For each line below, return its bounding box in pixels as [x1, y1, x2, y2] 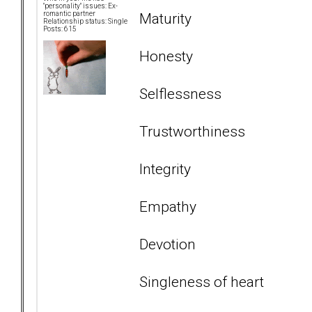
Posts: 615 [43, 25, 77, 33]
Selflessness [139, 84, 221, 102]
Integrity [139, 159, 191, 178]
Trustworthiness [139, 122, 245, 140]
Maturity [139, 9, 192, 27]
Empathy [139, 197, 196, 215]
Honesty [139, 47, 193, 65]
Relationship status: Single [43, 17, 127, 26]
